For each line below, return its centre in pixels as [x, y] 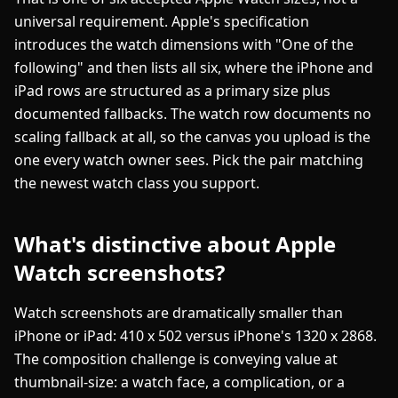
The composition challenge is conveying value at [176, 359]
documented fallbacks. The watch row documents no [193, 114]
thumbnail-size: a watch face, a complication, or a [179, 382]
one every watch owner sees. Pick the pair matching [189, 160]
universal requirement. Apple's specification [162, 21]
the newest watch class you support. [137, 183]
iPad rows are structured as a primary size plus [172, 91]
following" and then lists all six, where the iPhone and [194, 68]
